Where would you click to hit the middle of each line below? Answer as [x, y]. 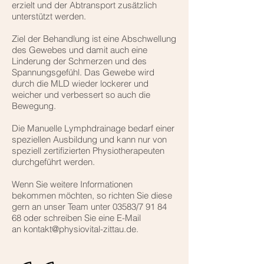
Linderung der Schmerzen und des [79, 61]
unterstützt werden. [49, 16]
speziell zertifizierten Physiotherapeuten [88, 151]
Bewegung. [34, 106]
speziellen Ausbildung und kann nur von [89, 140]
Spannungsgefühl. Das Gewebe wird [83, 72]
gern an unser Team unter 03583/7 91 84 [89, 207]
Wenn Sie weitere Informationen [72, 184]
